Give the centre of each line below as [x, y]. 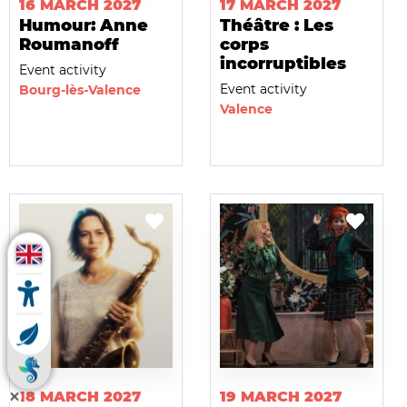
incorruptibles [283, 64]
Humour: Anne [84, 26]
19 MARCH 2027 [280, 396]
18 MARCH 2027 [80, 396]
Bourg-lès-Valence [80, 90]
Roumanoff [69, 45]
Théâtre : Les [276, 26]
